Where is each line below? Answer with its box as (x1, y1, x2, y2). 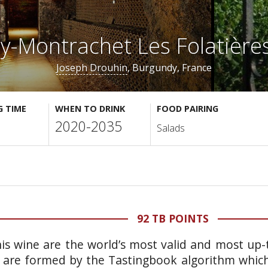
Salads (157, 121, 185, 135)
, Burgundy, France (127, 61, 212, 74)
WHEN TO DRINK (55, 103, 125, 114)
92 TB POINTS (137, 211, 209, 226)
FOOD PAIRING (157, 103, 218, 114)
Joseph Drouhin (56, 61, 127, 74)
